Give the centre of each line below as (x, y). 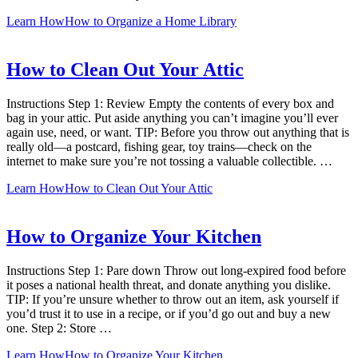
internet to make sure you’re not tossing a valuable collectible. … (169, 161)
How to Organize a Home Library (151, 21)
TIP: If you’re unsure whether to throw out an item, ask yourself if (173, 299)
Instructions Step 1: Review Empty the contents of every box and (170, 103)
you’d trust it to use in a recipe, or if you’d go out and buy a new (169, 313)
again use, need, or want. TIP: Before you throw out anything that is (178, 132)
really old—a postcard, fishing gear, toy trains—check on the (159, 146)
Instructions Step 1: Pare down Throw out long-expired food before (176, 270)
